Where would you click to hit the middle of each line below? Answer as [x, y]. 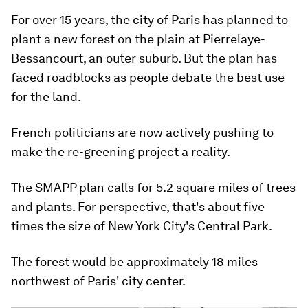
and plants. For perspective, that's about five [138, 207]
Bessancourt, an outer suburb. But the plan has [144, 58]
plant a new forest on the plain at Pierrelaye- [138, 39]
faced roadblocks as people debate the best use [148, 77]
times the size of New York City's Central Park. [142, 226]
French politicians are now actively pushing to [142, 132]
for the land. [46, 97]
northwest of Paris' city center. [98, 281]
